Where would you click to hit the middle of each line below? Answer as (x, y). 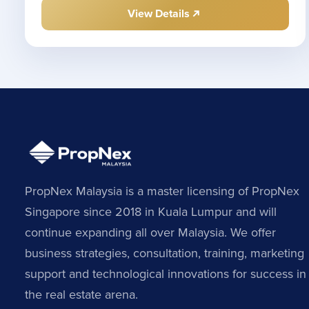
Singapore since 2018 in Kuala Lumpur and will (151, 212)
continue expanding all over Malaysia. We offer (150, 233)
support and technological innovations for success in (166, 274)
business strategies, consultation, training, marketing (165, 253)
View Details (159, 14)
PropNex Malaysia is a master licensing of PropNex (162, 191)
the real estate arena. (81, 295)
